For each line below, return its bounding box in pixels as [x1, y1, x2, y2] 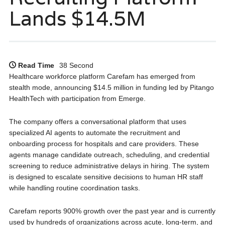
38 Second [59, 61, 93, 70]
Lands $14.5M [9, 5, 146, 32]
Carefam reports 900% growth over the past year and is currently [9, 207, 215, 215]
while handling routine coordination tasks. [9, 184, 140, 192]
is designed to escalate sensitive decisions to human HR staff [9, 173, 203, 181]
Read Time [18, 61, 54, 70]
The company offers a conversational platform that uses [9, 118, 186, 126]
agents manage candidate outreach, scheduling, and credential [9, 151, 209, 159]
